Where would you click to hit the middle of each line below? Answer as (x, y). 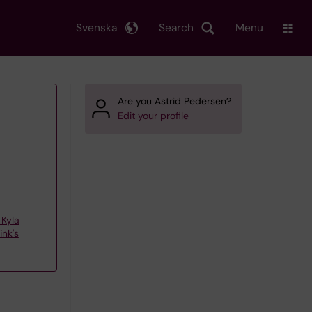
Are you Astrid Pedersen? (174, 101)
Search (176, 28)
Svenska (96, 28)
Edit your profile (153, 116)
